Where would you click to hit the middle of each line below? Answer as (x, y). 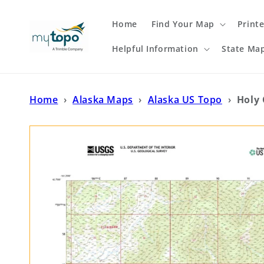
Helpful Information (155, 49)
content (35, 17)
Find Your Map (183, 24)
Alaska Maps (103, 100)
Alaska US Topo (185, 100)
